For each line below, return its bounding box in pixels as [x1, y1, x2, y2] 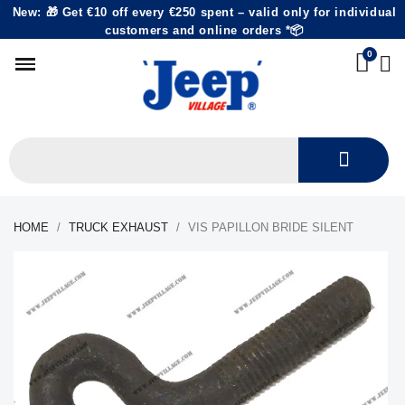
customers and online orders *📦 [104, 24, 304, 37]
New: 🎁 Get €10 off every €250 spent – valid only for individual [12, 5, 397, 19]
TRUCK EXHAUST [69, 221, 168, 234]
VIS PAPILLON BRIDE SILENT [188, 221, 353, 234]
